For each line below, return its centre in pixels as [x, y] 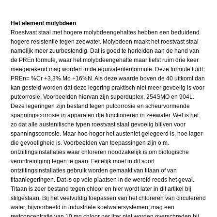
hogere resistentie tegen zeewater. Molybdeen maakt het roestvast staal [105, 42]
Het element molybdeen [44, 23]
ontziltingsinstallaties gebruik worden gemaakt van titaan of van [94, 171]
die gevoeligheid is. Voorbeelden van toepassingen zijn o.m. [90, 143]
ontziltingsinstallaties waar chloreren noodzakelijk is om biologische [100, 152]
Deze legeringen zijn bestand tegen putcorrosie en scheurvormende [101, 106]
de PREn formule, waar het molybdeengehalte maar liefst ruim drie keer [105, 60]
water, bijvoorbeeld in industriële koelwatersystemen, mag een [93, 208]
